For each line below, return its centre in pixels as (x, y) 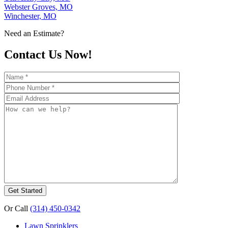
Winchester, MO (30, 16)
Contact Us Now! (48, 55)
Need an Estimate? (34, 33)
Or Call (17, 209)
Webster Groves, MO (38, 7)
